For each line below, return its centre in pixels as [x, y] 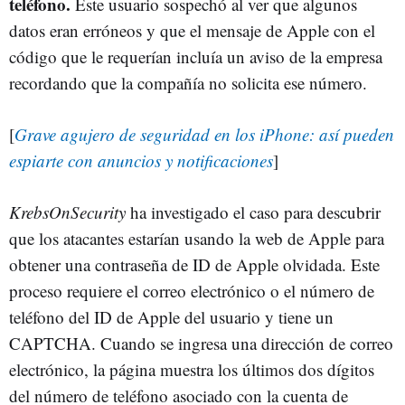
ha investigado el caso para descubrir [253, 212]
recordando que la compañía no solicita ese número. [188, 82]
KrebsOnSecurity [67, 212]
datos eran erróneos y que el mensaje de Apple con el [192, 30]
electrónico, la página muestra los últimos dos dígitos [192, 369]
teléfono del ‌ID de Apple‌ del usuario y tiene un [171, 316]
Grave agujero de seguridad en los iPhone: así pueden [204, 134]
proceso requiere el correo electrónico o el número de [192, 290]
